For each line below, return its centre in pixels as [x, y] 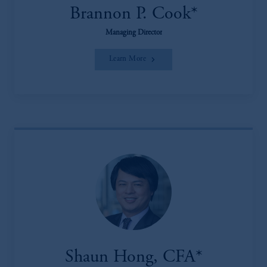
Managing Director [133, 33]
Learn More [128, 60]
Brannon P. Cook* [133, 15]
